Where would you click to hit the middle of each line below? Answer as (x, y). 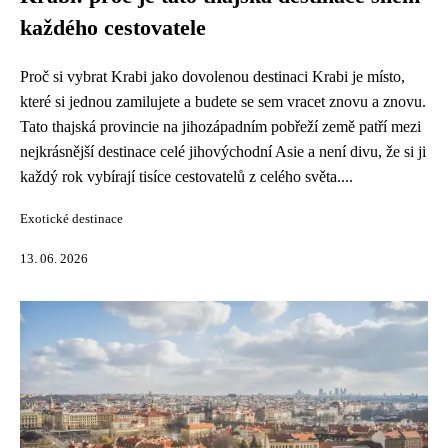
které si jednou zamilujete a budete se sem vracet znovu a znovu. (223, 101)
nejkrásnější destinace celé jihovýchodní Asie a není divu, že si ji (223, 151)
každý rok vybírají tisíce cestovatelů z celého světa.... (186, 176)
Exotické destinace (71, 219)
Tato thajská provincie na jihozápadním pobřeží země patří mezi (220, 126)
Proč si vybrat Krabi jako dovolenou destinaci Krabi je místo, (212, 76)
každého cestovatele (113, 28)
